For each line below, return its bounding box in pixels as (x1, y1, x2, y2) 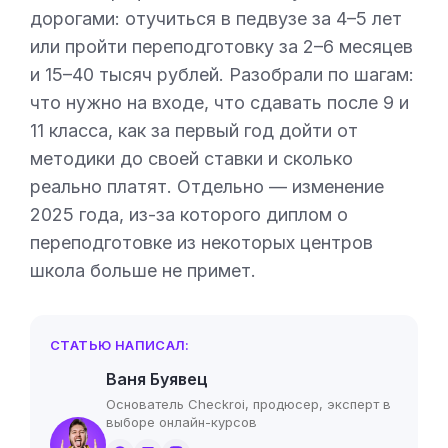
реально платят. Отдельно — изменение (30, 176, 384, 197)
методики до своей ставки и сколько (30, 148, 353, 169)
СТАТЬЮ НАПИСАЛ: (50, 337, 190, 353)
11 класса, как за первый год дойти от (30, 120, 358, 141)
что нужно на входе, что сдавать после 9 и (30, 92, 409, 113)
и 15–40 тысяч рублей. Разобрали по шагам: (30, 64, 414, 85)
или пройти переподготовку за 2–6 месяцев (30, 36, 413, 57)
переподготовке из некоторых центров (30, 232, 373, 253)
